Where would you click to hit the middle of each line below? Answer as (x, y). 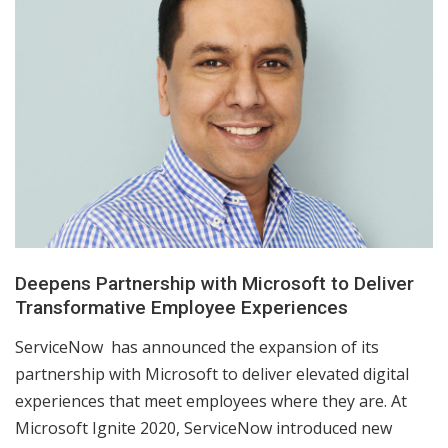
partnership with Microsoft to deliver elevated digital (212, 373)
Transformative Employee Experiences (181, 307)
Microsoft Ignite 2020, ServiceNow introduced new (203, 427)
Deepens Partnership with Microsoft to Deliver (214, 283)
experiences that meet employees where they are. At (211, 400)
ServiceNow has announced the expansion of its (197, 346)
